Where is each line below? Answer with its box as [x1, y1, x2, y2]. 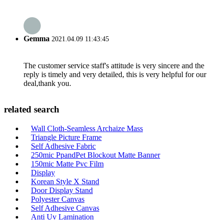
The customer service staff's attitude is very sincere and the [24, 61, 204, 70]
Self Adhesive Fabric [31, 142, 96, 150]
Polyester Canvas [31, 195, 84, 203]
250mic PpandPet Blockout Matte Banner [31, 151, 160, 159]
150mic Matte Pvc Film [31, 160, 104, 168]
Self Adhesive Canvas [31, 204, 99, 212]
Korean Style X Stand [31, 177, 99, 186]
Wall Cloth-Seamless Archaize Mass [31, 124, 143, 133]
